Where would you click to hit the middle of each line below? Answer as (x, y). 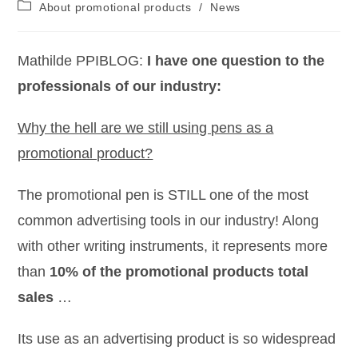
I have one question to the (236, 61)
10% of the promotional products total (179, 272)
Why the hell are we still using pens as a (146, 128)
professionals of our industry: (120, 86)
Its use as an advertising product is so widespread (177, 339)
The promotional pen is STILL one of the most (163, 195)
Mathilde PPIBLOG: (83, 61)
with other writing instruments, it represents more (173, 246)
